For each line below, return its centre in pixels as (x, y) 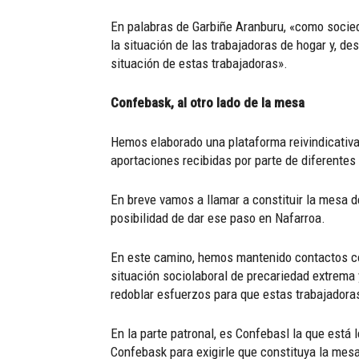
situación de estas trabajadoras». (199, 64)
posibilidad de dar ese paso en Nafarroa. (218, 218)
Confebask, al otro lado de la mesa (208, 103)
